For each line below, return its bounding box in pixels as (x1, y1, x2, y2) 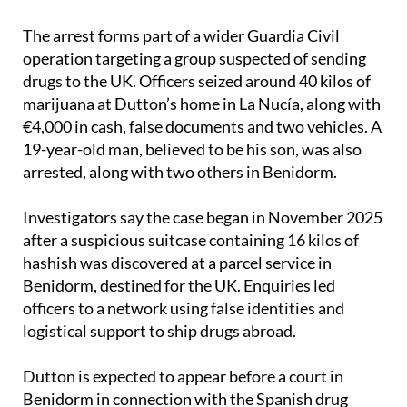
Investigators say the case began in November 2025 (23, 207, 382, 228)
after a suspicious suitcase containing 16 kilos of (23, 230, 359, 251)
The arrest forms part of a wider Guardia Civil (23, 25, 340, 46)
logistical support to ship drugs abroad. (23, 321, 296, 342)
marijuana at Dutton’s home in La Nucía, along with (23, 94, 381, 114)
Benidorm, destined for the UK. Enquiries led (23, 275, 335, 296)
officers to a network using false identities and (23, 298, 344, 319)
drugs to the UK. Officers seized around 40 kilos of (23, 71, 371, 92)
